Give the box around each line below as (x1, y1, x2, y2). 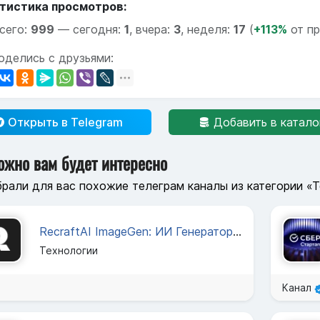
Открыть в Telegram (4, 114, 123, 129)
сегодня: (73, 21, 124, 36)
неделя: (187, 21, 234, 36)
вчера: (136, 21, 174, 36)
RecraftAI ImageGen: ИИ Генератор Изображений (233, 224, 241, 239)
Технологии (39, 244, 98, 256)
